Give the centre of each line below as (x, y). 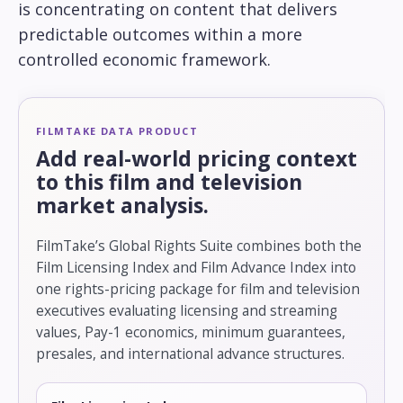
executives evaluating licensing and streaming (187, 311)
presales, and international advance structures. (190, 354)
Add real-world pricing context (197, 159)
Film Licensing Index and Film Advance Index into (196, 268)
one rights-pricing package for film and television (198, 289)
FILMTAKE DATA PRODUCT (117, 131)
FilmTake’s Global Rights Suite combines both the (199, 246)
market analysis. (122, 206)
